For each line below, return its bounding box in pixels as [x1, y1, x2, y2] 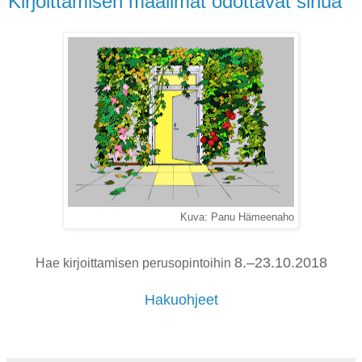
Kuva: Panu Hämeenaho [180, 211, 294, 223]
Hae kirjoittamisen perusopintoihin [35, 255, 234, 270]
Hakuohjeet [144, 291, 218, 308]
